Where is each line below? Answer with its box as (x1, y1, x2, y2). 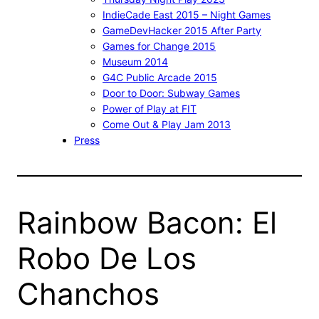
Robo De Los (17, 239, 197, 276)
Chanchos (17, 275, 159, 312)
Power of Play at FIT (103, 102, 197, 115)
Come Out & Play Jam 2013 (103, 117, 231, 130)
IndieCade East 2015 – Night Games (103, 8, 271, 21)
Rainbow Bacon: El (17, 204, 277, 241)
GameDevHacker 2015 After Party (103, 23, 261, 36)
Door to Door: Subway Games (103, 86, 240, 99)
